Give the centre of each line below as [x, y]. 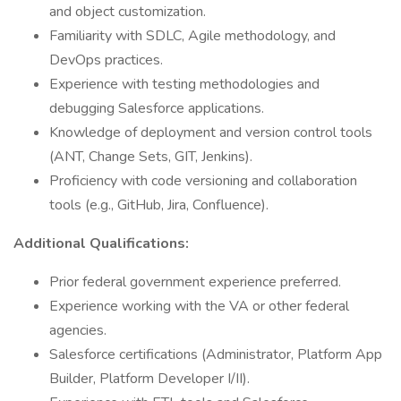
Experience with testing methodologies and [184, 84]
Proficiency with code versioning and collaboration [203, 181]
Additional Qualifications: [101, 243]
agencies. [78, 330]
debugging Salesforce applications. [157, 108]
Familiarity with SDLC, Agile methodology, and [192, 36]
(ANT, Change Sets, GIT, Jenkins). [151, 157]
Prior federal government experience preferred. [195, 282]
